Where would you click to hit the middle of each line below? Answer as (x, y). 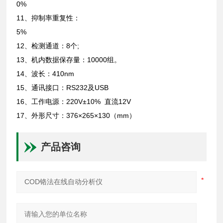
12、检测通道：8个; (49, 46)
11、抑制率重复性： (49, 18)
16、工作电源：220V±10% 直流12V (76, 101)
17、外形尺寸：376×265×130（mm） (77, 115)
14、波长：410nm (47, 73)
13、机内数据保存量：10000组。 (72, 59)
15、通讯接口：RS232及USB (64, 87)
